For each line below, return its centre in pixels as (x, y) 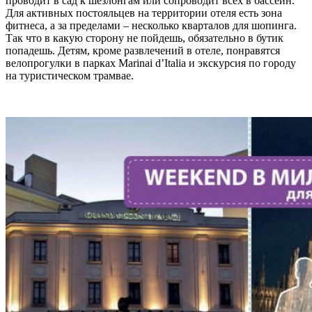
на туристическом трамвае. (71, 76)
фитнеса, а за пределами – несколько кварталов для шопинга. (151, 25)
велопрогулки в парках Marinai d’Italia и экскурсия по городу (151, 63)
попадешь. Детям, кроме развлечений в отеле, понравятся (143, 50)
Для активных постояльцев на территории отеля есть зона (144, 13)
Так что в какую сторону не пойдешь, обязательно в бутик (145, 38)
